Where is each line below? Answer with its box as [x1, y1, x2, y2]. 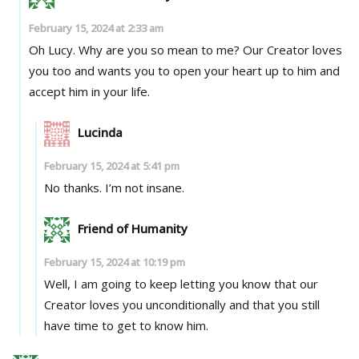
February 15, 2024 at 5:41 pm [44, 158, 180, 173]
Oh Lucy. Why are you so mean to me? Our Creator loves [28, 41, 79, 58]
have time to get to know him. [44, 317, 209, 333]
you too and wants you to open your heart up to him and [28, 62, 340, 79]
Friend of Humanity [78, 220, 188, 236]
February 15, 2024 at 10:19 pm [44, 254, 186, 269]
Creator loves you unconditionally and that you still [44, 296, 321, 313]
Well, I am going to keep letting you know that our [44, 275, 319, 292]
